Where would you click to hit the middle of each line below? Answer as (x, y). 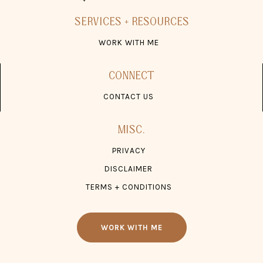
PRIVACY (129, 151)
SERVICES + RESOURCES (131, 22)
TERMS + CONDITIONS (129, 187)
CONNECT (131, 76)
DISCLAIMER (129, 169)
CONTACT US (129, 97)
